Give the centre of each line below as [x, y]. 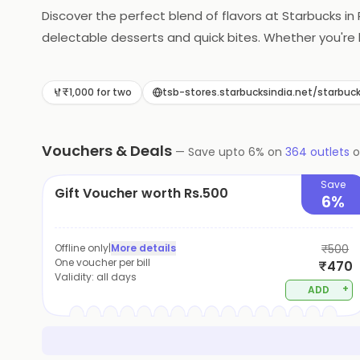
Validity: [76, 277]
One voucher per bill [102, 262]
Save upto [218, 152]
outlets [328, 152]
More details [143, 248]
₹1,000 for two [97, 92]
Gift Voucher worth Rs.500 [141, 193]
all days [117, 277]
